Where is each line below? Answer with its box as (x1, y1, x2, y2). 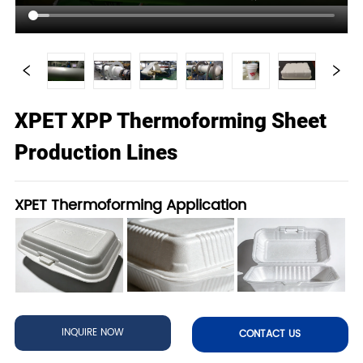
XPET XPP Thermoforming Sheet (15, 108, 327, 133)
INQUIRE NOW (62, 324, 125, 340)
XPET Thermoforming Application (15, 193, 247, 217)
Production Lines (15, 139, 178, 164)
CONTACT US (239, 326, 301, 342)
